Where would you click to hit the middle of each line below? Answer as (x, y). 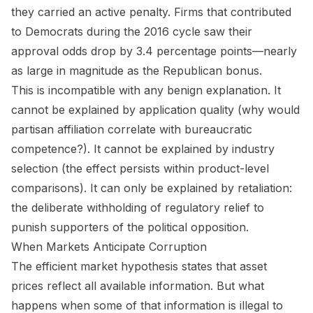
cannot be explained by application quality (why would (155, 109)
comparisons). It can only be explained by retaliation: (152, 188)
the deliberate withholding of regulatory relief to (138, 207)
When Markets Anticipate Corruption (109, 246)
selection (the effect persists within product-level (140, 168)
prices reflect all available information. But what (138, 285)
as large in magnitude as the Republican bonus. (137, 70)
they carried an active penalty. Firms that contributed (151, 12)
